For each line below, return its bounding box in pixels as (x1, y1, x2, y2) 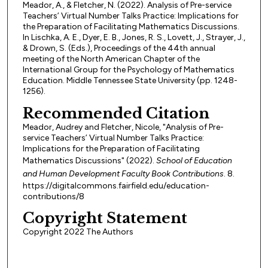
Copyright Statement (22, 209, 187, 227)
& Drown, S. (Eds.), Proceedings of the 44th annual (22, 43, 215, 54)
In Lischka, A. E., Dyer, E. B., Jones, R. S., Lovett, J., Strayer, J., (22, 32, 245, 43)
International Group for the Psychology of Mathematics (22, 65, 234, 75)
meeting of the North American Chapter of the (22, 54, 200, 65)
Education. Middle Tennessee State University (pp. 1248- (22, 75, 237, 86)
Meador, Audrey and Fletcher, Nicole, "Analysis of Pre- (22, 121, 224, 132)
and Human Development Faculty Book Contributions (22, 168, 224, 179)
